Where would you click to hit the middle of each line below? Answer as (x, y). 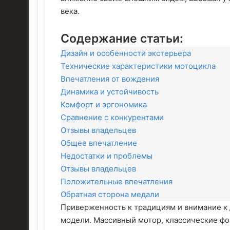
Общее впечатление (99, 143)
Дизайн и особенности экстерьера (126, 53)
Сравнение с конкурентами (112, 117)
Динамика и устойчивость (110, 91)
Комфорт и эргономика (104, 104)
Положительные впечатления (117, 181)
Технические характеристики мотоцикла (138, 66)
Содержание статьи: (122, 38)
